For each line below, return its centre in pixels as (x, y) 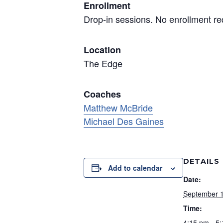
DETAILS (201, 161)
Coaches (102, 94)
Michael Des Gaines (124, 121)
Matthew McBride (118, 108)
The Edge (103, 63)
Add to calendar (135, 168)
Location (102, 50)
